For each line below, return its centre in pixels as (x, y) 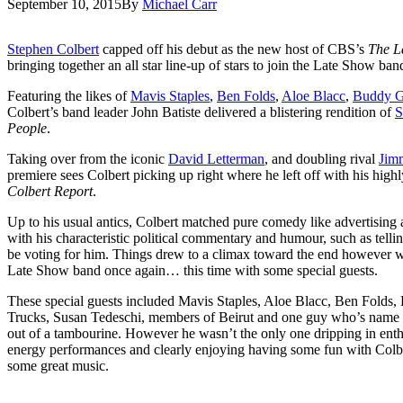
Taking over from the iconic (88, 158)
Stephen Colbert (53, 49)
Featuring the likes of (69, 95)
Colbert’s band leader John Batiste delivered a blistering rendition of (201, 112)
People (27, 128)
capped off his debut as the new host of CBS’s (233, 49)
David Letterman (216, 158)
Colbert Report (50, 191)
